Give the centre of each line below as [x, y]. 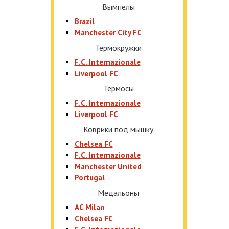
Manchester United [108, 166]
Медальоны [118, 193]
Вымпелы [118, 7]
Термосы [118, 88]
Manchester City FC [108, 32]
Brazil [84, 21]
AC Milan [89, 207]
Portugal [89, 178]
